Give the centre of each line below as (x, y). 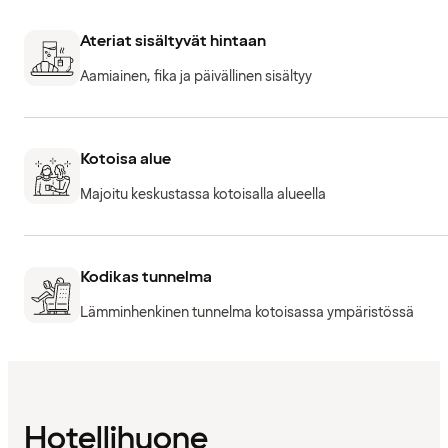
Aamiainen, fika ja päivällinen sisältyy (196, 76)
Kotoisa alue (125, 159)
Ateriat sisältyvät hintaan (173, 40)
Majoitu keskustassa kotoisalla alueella (203, 195)
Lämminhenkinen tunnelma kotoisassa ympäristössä (247, 313)
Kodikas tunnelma (146, 277)
